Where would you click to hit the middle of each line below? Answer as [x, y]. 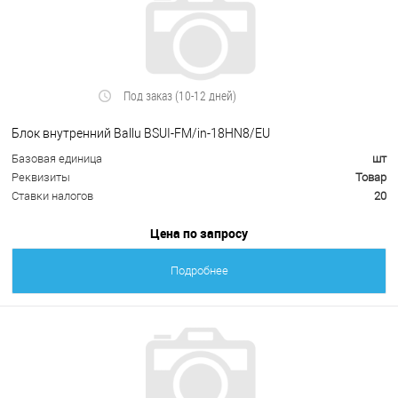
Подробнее [199, 271]
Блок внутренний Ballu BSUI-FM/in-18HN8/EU [141, 133]
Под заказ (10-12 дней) [180, 96]
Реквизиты [41, 178]
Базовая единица [57, 159]
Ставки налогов [52, 196]
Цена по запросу [199, 234]
